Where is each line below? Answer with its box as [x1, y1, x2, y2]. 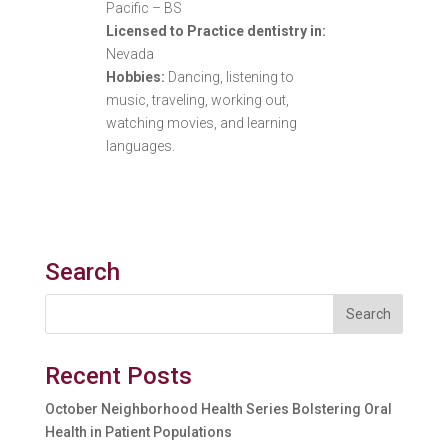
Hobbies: [105, 69, 168, 86]
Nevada [105, 46, 154, 63]
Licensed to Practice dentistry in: [105, 23, 326, 40]
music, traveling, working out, [105, 92, 289, 109]
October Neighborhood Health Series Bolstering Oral [44, 401, 392, 418]
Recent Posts [44, 362, 192, 391]
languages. [105, 138, 175, 155]
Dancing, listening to [167, 69, 294, 86]
